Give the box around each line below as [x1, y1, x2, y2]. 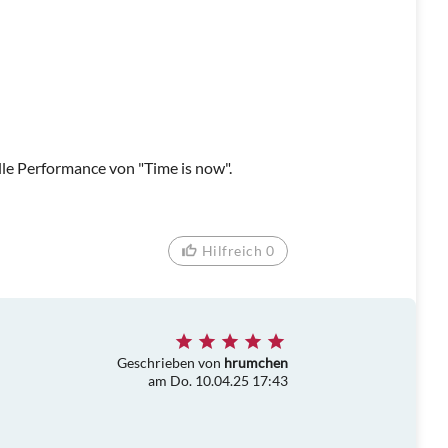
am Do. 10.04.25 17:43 [148, 371, 288, 389]
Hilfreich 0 [201, 242, 275, 260]
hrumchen [224, 353, 288, 371]
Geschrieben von [117, 353, 224, 371]
